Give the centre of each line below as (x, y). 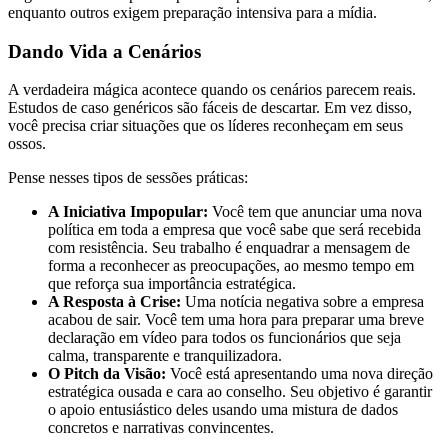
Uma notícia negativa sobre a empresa (302, 302)
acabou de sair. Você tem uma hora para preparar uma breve (236, 320)
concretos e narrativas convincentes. (161, 428)
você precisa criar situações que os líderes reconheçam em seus (205, 126)
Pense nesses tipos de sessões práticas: (128, 178)
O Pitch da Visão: (107, 374)
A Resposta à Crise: (114, 302)
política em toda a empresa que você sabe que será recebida (234, 230)
